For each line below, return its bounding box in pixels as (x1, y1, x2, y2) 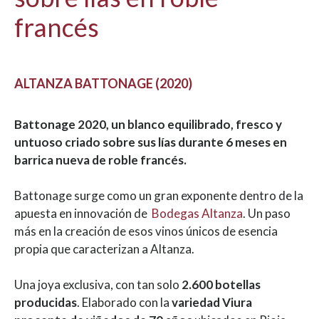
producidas (14, 294, 77, 310)
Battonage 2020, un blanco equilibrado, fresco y (14, 116, 282, 132)
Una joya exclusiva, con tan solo (14, 276, 182, 292)
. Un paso (243, 205, 291, 221)
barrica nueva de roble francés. (14, 152, 189, 167)
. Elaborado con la (77, 294, 172, 310)
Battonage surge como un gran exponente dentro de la (14, 187, 303, 203)
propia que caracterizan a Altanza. (14, 241, 197, 256)
